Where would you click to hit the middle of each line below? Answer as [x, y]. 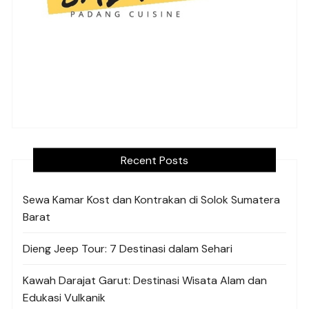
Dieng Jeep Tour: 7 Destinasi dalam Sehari [128, 248]
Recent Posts [154, 160]
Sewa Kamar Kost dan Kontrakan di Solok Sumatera [152, 199]
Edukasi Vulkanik [64, 297]
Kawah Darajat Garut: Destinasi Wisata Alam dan [145, 280]
